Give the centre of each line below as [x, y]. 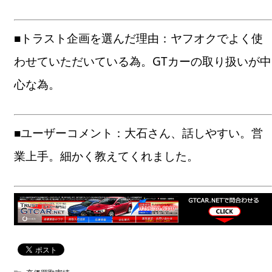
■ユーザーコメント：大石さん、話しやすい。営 [139, 133]
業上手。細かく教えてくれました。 [107, 156]
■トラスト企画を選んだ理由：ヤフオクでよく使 [139, 38]
